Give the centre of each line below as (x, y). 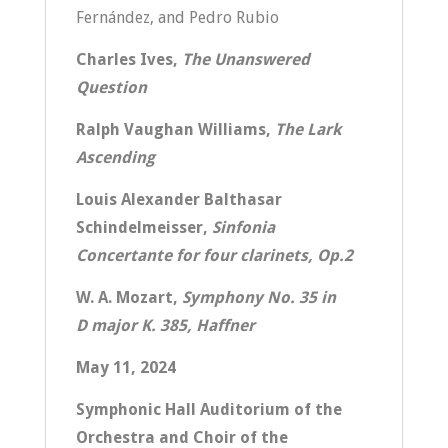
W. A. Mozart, (128, 297)
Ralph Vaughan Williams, (175, 129)
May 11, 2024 (125, 367)
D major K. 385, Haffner (165, 325)
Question (111, 87)
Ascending (115, 157)
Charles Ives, (128, 59)
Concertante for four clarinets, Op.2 (214, 255)
